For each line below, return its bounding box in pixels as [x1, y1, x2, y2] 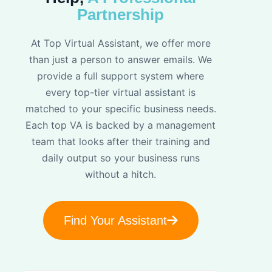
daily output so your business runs [41, 152, 200, 165]
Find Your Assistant [63, 214, 167, 228]
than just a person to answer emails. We [29, 53, 212, 66]
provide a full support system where [37, 70, 205, 83]
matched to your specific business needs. [25, 103, 216, 115]
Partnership [77, 5, 165, 24]
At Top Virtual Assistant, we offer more [30, 37, 211, 50]
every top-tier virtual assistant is [46, 86, 196, 99]
